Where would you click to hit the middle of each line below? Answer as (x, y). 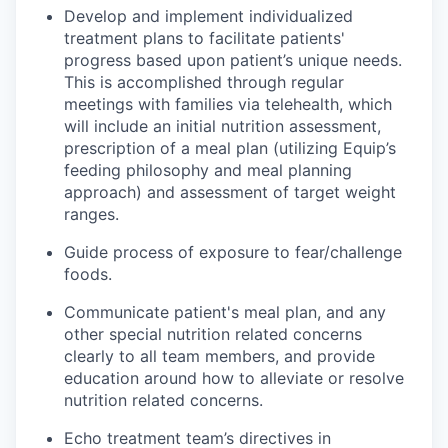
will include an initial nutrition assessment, (222, 126)
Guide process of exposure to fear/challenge (233, 252)
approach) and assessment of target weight (230, 192)
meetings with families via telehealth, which (228, 104)
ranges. (91, 214)
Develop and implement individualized (208, 16)
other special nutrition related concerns (213, 334)
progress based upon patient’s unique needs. (233, 60)
